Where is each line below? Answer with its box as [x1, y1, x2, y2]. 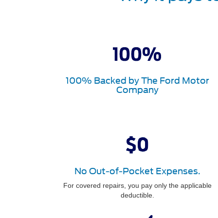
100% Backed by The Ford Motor [65, 75, 209, 86]
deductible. [120, 191, 154, 199]
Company [116, 85, 159, 95]
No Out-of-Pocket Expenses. [74, 166, 200, 176]
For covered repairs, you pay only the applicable [63, 182, 212, 189]
